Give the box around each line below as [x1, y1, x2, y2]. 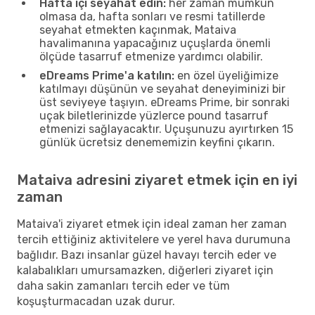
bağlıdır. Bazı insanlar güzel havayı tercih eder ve [17, 247, 276, 262]
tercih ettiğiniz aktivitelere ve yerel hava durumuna [17, 232, 290, 246]
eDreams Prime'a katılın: [39, 68, 174, 82]
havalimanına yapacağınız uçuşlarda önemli [39, 36, 271, 50]
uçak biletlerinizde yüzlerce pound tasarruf [39, 108, 269, 122]
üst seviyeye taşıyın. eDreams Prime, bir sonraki [39, 95, 290, 109]
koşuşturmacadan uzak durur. [17, 294, 175, 308]
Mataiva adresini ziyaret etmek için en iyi [17, 171, 297, 188]
